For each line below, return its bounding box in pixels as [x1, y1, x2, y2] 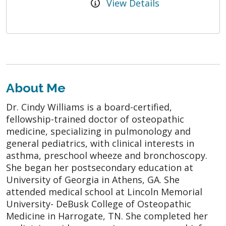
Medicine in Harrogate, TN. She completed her [6, 209, 208, 222]
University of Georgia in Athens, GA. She [6, 173, 180, 186]
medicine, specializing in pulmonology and [6, 125, 191, 137]
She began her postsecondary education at [6, 161, 193, 174]
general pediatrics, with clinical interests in [6, 137, 194, 149]
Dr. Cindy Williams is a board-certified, [6, 100, 172, 113]
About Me [6, 80, 66, 95]
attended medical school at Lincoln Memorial [6, 185, 202, 198]
